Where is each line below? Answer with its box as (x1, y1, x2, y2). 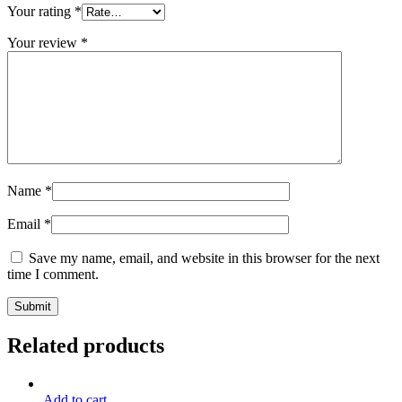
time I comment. (7, 266, 99, 282)
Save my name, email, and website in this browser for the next (29, 249, 380, 266)
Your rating (7, 3, 74, 19)
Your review (7, 34, 81, 50)
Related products (7, 333, 164, 357)
